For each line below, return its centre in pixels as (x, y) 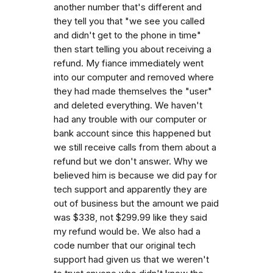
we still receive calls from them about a (135, 147)
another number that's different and (128, 7)
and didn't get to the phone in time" (127, 35)
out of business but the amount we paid (136, 203)
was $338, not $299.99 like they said (130, 217)
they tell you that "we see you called (129, 21)
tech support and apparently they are (130, 189)
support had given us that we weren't (131, 259)
